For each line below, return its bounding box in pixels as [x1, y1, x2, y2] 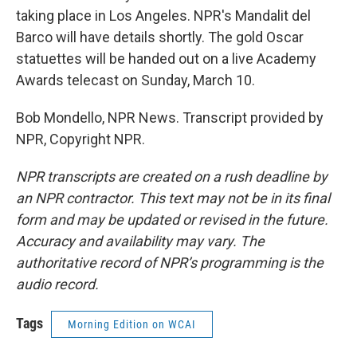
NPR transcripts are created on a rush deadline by [16, 168, 328, 185]
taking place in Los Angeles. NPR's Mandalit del [16, 7, 311, 24]
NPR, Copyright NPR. [16, 131, 145, 147]
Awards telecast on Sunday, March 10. [16, 72, 255, 88]
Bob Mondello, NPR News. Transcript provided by [16, 109, 324, 126]
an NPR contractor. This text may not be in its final [16, 190, 330, 206]
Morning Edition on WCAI [68, 318, 196, 331]
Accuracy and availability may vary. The [16, 233, 265, 249]
